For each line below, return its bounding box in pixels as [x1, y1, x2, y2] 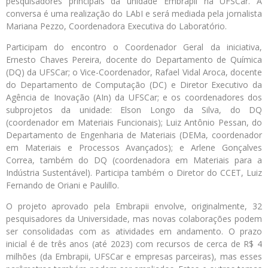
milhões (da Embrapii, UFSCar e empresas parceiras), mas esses [6, 250, 262, 262]
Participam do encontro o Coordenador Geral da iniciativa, [6, 41, 262, 53]
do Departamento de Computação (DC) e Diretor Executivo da [6, 78, 262, 90]
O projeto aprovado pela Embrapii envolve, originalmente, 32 [6, 200, 262, 212]
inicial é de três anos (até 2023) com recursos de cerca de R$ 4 [6, 237, 262, 249]
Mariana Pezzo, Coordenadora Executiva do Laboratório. [6, 20, 227, 32]
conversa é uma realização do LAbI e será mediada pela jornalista [6, 7, 262, 19]
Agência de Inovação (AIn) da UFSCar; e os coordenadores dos [6, 91, 262, 103]
